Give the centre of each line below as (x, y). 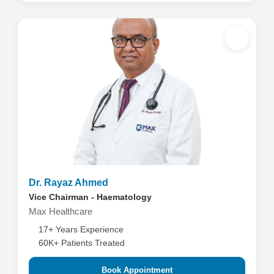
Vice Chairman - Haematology (90, 197)
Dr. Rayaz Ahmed (68, 183)
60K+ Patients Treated (81, 243)
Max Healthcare (60, 211)
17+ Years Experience (81, 229)
